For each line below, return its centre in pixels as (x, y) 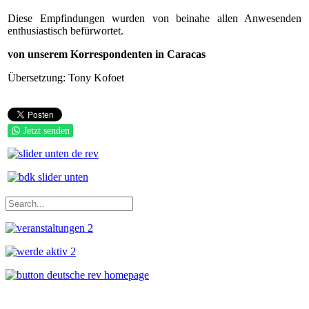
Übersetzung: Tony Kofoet (66, 78)
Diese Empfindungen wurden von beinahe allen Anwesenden (154, 18)
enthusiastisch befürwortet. (66, 31)
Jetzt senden (47, 131)
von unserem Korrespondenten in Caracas (107, 54)
